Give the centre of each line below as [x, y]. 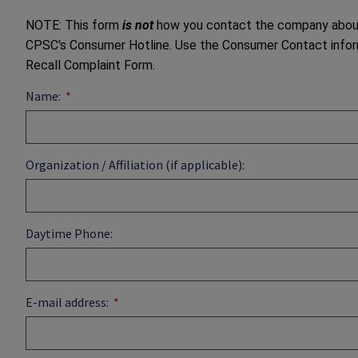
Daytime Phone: [69, 233]
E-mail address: [67, 302]
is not [138, 25]
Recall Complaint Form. [90, 65]
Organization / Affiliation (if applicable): [135, 164]
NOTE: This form [74, 25]
